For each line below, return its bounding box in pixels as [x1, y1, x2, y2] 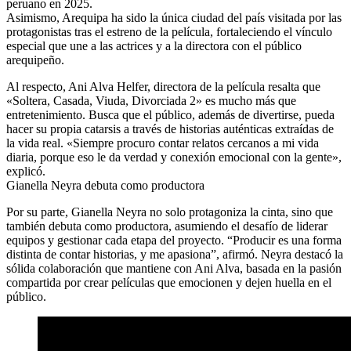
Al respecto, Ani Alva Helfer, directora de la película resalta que [6, 79, 320, 93]
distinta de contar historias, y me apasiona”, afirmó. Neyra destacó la [6, 247, 343, 261]
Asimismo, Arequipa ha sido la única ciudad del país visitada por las [6, 10, 342, 24]
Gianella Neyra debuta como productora [6, 178, 204, 192]
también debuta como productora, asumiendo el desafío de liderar [6, 219, 327, 233]
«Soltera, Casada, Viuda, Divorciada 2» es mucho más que [6, 93, 296, 107]
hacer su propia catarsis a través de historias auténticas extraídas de [6, 121, 334, 136]
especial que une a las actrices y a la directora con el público [6, 38, 302, 52]
